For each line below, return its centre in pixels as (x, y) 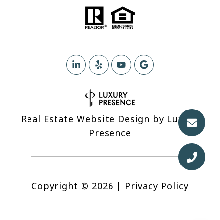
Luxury (183, 119)
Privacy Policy (157, 186)
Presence (110, 133)
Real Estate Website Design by (94, 119)
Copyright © (60, 186)
